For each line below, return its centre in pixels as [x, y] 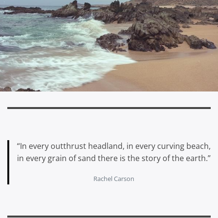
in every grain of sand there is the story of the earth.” [114, 158]
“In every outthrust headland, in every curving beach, [114, 146]
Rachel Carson [114, 179]
